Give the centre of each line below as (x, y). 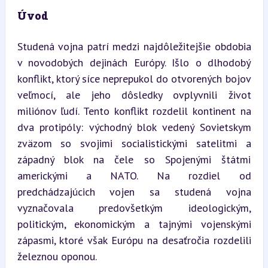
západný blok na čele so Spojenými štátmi (134, 159)
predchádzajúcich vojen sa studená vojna (134, 191)
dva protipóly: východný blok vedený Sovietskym (134, 127)
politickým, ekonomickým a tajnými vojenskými (134, 224)
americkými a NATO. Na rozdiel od (134, 175)
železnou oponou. (57, 256)
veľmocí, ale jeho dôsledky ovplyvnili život (134, 95)
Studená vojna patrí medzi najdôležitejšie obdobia (134, 46)
